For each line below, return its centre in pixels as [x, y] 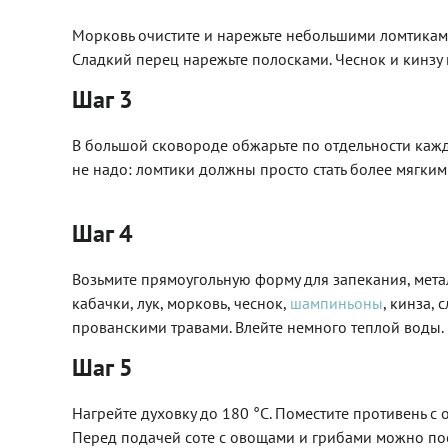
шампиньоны [336, 303]
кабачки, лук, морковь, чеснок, [181, 303]
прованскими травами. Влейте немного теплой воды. [258, 327]
